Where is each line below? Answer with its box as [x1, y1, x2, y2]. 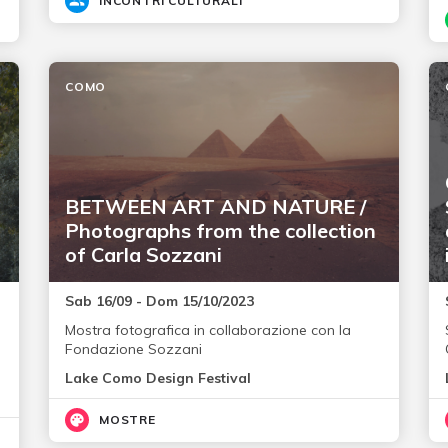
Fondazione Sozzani [64, 340, 202, 359]
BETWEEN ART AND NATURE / [64, 194, 366, 220]
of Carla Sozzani [64, 242, 222, 268]
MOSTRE [98, 412, 156, 428]
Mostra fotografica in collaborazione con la [64, 321, 351, 340]
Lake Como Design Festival [64, 369, 251, 388]
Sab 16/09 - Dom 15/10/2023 [64, 292, 254, 311]
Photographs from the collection [64, 218, 376, 244]
